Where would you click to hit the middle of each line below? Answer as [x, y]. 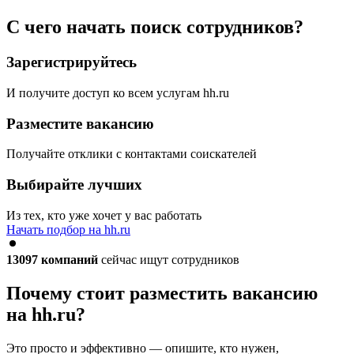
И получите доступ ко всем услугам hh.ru [118, 93]
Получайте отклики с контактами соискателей [132, 154]
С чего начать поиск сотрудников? [155, 27]
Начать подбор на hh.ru [68, 229]
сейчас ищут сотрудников [169, 259]
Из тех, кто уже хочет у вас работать [104, 215]
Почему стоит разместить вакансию [162, 293]
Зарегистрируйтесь [72, 62]
